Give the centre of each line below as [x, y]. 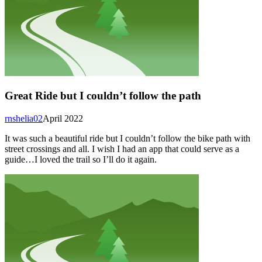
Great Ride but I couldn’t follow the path [103, 95]
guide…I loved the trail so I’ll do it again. [81, 159]
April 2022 [63, 118]
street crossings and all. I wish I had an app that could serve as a [122, 149]
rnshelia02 [24, 118]
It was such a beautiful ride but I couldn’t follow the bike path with [127, 138]
